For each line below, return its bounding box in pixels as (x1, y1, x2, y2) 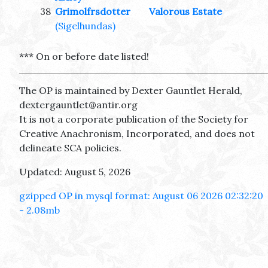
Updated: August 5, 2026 (19, 166, 130, 178)
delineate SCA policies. (19, 142, 121, 154)
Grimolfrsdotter (55, 5, 130, 18)
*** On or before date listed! (19, 50, 149, 63)
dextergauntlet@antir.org (19, 99, 138, 111)
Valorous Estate (149, 5, 222, 18)
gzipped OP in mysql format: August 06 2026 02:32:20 (19, 190, 263, 202)
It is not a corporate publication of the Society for (19, 113, 248, 126)
